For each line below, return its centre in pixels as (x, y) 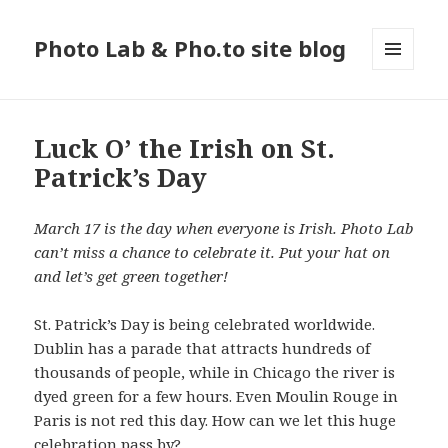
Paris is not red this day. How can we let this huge (215, 420)
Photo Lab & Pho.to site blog (190, 48)
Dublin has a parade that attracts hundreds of (202, 348)
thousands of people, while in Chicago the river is (215, 372)
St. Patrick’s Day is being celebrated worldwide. (205, 324)
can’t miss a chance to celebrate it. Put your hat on (212, 252)
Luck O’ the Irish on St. (185, 148)
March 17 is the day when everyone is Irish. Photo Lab (224, 228)
